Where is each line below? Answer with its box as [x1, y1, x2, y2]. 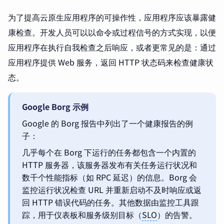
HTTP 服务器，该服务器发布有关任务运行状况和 [22, 158, 197, 171]
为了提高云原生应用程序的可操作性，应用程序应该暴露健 [8, 11, 216, 23]
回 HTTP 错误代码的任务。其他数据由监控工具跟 [22, 196, 199, 208]
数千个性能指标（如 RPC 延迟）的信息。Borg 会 [22, 171, 197, 183]
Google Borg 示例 [22, 100, 88, 113]
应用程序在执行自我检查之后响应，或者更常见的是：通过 [8, 41, 216, 53]
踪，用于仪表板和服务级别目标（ [22, 208, 142, 221]
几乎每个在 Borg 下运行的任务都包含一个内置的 [22, 146, 196, 158]
